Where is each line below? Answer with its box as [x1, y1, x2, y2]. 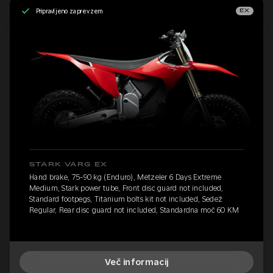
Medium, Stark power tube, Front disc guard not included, [29, 184, 224, 193]
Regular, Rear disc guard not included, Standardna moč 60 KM [29, 206, 239, 215]
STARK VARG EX [29, 161, 108, 168]
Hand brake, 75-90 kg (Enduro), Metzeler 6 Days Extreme [29, 173, 222, 182]
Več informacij [104, 257, 169, 268]
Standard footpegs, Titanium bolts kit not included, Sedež [29, 195, 223, 204]
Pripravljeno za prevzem [35, 7, 103, 15]
